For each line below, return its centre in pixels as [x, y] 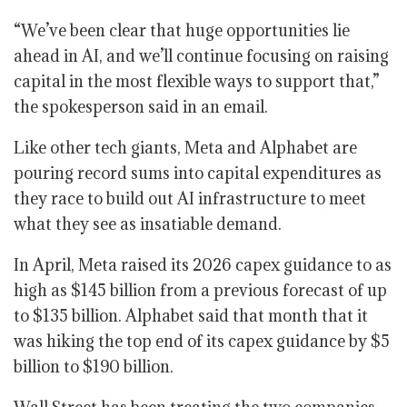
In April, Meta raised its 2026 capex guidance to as [203, 265]
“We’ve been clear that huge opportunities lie [182, 30]
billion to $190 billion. [94, 367]
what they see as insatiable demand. [148, 224]
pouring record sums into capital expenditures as [198, 173]
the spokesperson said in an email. [141, 107]
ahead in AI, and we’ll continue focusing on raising [201, 56]
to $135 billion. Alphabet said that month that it [191, 316]
